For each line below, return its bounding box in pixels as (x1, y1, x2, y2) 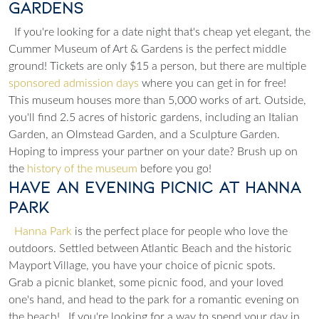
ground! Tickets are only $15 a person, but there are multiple (9, 60, 306, 72)
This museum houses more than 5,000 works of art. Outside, (9, 94, 306, 106)
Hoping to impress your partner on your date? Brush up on (9, 145, 298, 157)
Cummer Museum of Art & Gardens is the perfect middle (9, 43, 286, 55)
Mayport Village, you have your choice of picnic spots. (9, 259, 278, 271)
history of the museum (27, 162, 137, 174)
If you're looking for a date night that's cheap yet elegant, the (14, 26, 310, 38)
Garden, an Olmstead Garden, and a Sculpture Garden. (9, 128, 283, 140)
